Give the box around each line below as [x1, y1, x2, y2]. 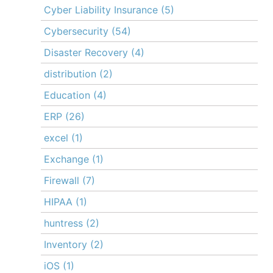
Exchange [44, 153, 89, 166]
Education [44, 89, 90, 102]
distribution [44, 68, 96, 80]
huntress [44, 217, 83, 230]
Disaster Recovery [44, 46, 128, 59]
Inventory [44, 238, 87, 251]
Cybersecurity [44, 25, 108, 38]
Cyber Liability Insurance [44, 4, 158, 16]
